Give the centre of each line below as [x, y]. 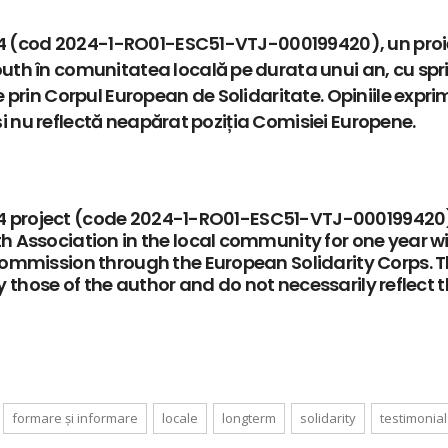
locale [180, 417]
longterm [249, 417]
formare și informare [75, 417]
